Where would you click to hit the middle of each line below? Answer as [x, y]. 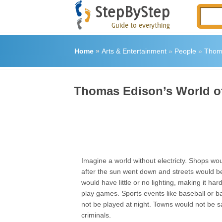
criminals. [96, 215]
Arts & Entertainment [134, 51]
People [185, 51]
